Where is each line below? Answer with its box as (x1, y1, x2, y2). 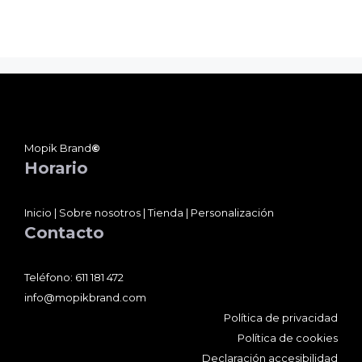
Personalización (191, 205, 274, 219)
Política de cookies (238, 330, 338, 344)
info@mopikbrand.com (24, 290, 146, 304)
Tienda (148, 205, 183, 219)
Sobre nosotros (59, 205, 141, 219)
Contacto (24, 222, 104, 242)
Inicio (24, 205, 54, 219)
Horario (24, 158, 88, 178)
